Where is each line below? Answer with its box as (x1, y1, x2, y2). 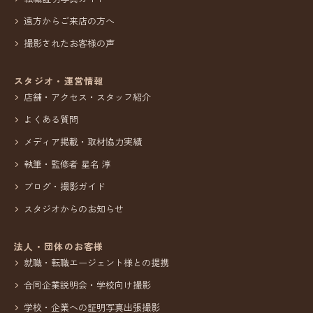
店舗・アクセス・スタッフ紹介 (24, 89, 151, 103)
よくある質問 (24, 112, 78, 126)
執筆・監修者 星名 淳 (24, 156, 111, 170)
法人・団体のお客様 (14, 239, 104, 253)
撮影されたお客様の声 (24, 36, 115, 50)
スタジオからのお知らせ (24, 201, 124, 215)
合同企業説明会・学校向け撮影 (24, 277, 151, 291)
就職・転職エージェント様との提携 (24, 255, 169, 269)
